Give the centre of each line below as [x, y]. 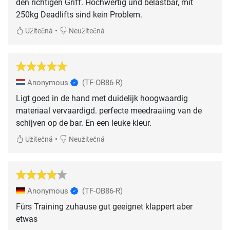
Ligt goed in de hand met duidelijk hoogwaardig [102, 99]
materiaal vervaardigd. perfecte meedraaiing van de [109, 111]
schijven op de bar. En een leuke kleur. [84, 123]
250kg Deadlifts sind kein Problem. [79, 15]
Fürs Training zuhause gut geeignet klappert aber [104, 207]
